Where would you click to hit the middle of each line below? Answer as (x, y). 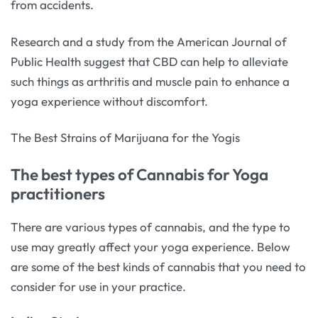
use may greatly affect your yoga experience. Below (150, 247)
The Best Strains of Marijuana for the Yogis (125, 138)
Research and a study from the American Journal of (149, 41)
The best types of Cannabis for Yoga (139, 174)
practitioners (58, 193)
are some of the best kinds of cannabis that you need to (158, 267)
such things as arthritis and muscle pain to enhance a (150, 81)
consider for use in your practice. (98, 287)
